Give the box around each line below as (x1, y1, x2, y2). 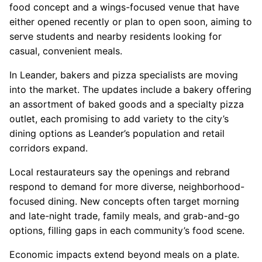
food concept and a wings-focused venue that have (9, 1, 239, 13)
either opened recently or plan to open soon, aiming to (9, 16, 252, 28)
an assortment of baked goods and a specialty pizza (9, 98, 244, 111)
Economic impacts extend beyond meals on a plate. (9, 249, 239, 261)
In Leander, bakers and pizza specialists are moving (9, 69, 238, 81)
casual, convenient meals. (9, 45, 122, 57)
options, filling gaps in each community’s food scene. (9, 225, 244, 237)
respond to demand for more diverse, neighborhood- (9, 181, 244, 193)
